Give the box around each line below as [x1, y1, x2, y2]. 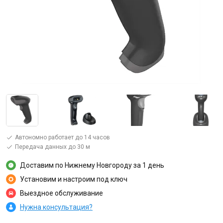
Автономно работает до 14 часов [15, 134, 110, 141]
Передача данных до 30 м [15, 143, 90, 150]
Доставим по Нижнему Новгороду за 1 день [20, 161, 164, 169]
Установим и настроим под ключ [20, 175, 127, 183]
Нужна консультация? [20, 203, 93, 211]
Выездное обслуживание [20, 189, 103, 197]
